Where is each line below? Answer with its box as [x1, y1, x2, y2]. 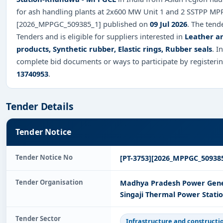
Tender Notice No [15, 153, 73, 162]
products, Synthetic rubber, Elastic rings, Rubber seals [16, 43, 212, 54]
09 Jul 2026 [150, 18, 187, 29]
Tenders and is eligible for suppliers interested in [16, 31, 185, 41]
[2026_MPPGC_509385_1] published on [16, 18, 150, 29]
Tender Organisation [15, 178, 83, 187]
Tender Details [6, 99, 74, 113]
